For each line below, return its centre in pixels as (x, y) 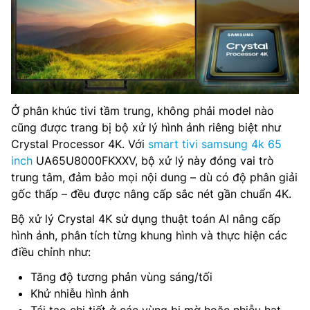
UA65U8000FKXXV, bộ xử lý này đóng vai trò (153, 161)
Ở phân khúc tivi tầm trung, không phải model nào (143, 111)
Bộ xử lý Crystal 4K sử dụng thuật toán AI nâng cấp (146, 219)
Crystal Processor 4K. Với (80, 144)
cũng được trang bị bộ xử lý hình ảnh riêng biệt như (146, 128)
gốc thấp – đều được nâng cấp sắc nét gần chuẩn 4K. (151, 194)
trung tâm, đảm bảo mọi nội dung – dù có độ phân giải (154, 177)
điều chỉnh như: (51, 252)
